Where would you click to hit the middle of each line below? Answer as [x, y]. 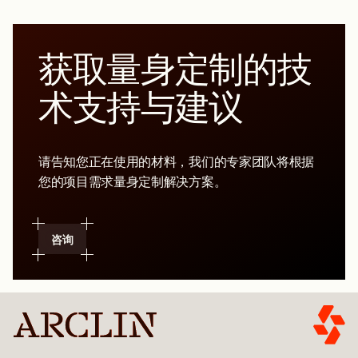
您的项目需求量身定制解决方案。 [133, 182]
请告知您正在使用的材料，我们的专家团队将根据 [176, 162]
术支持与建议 [141, 107]
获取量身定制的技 [175, 69]
